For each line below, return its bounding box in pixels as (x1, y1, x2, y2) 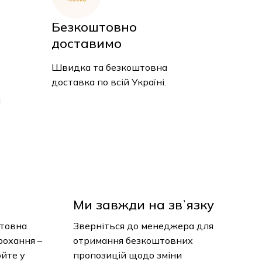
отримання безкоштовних (73, 235, 193, 247)
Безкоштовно (51, 19, 137, 36)
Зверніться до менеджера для (73, 220, 213, 232)
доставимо (51, 35, 122, 52)
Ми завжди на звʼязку (73, 196, 214, 213)
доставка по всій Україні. (51, 76, 167, 88)
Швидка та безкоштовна (51, 61, 168, 74)
